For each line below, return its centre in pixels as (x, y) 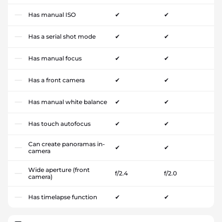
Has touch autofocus (59, 124)
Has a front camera (56, 80)
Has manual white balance (68, 102)
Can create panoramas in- (67, 144)
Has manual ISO (52, 15)
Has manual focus (55, 58)
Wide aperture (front (59, 170)
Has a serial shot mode (62, 37)
